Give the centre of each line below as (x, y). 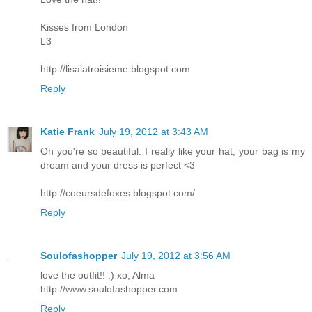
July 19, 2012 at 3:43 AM (154, 132)
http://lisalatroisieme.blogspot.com (115, 69)
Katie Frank (68, 132)
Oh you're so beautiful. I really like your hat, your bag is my (173, 151)
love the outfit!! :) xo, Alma (97, 275)
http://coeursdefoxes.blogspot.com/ (118, 193)
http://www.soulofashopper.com (109, 289)
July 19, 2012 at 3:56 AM (176, 256)
